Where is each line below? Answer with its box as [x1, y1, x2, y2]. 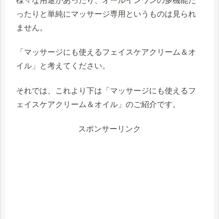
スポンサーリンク [78, 124, 141, 133]
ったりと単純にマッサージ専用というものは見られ [16, 9, 196, 18]
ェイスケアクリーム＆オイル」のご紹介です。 [16, 100, 180, 109]
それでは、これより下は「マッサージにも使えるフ [16, 86, 196, 95]
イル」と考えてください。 [16, 62, 110, 70]
